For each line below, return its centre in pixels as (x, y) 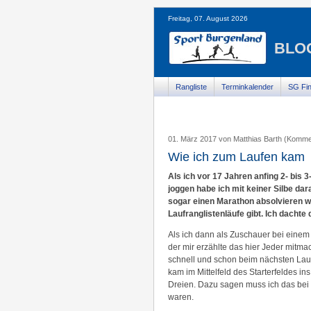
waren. (181, 297)
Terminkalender (247, 87)
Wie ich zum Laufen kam (236, 157)
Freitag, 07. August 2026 (208, 18)
